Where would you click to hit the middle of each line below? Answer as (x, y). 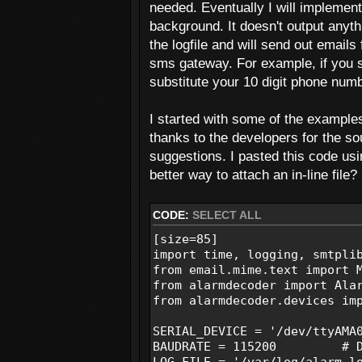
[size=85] (185, 239)
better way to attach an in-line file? (253, 175)
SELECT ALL (227, 215)
